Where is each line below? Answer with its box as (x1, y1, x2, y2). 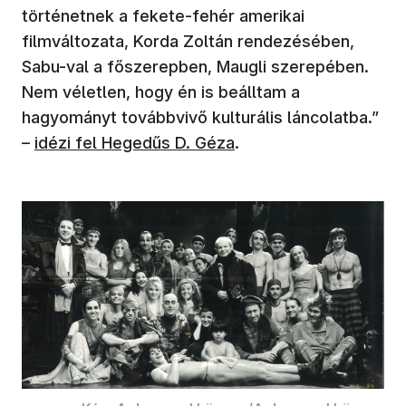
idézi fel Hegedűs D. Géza (34, 132, 235, 152)
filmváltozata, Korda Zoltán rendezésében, (22, 31, 354, 51)
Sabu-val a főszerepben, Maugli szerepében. (22, 56, 369, 76)
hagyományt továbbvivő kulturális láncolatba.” (22, 107, 379, 127)
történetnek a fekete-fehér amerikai (22, 5, 304, 25)
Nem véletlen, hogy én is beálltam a (22, 82, 300, 101)
